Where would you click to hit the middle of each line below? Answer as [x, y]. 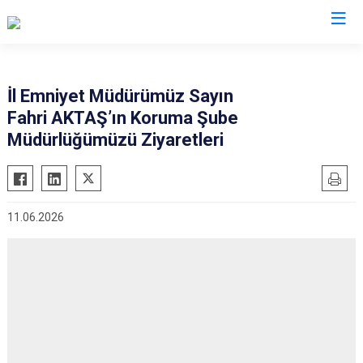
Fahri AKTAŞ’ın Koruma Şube [123, 118]
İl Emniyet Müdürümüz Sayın [120, 96]
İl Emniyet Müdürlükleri [181, 55]
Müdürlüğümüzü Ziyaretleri [115, 140]
